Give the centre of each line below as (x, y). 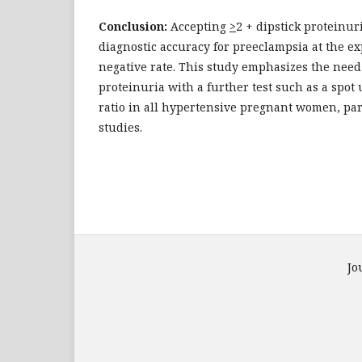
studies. (120, 127)
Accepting (198, 26)
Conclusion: (133, 26)
